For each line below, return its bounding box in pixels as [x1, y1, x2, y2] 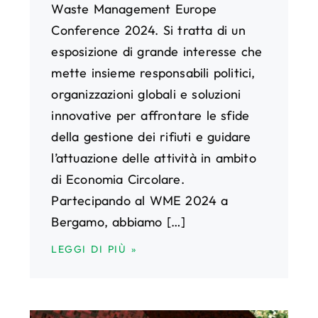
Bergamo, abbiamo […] [51, 213, 186, 230]
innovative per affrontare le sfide [51, 106, 250, 124]
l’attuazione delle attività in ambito [51, 149, 256, 166]
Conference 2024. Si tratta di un [51, 21, 246, 38]
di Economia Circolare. [51, 170, 185, 187]
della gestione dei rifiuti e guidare [51, 128, 251, 145]
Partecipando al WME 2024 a [51, 192, 229, 209]
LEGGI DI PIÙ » [51, 242, 137, 256]
